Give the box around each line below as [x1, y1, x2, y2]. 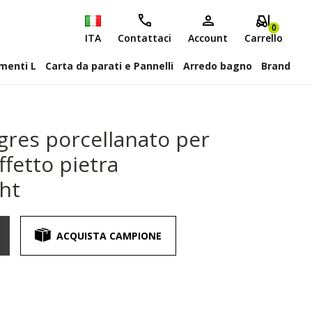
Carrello [244, 31, 283, 45]
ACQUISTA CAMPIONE [56, 228, 162, 242]
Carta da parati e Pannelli [45, 59, 174, 72]
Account [188, 31, 228, 45]
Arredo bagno [182, 59, 252, 72]
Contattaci [118, 31, 171, 45]
